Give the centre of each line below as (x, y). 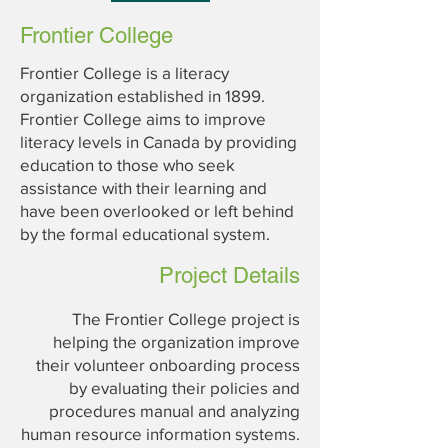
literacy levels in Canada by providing (158, 141)
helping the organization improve (176, 341)
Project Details (229, 275)
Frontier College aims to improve (143, 118)
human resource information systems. (160, 433)
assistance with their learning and (143, 187)
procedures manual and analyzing (174, 410)
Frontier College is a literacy (124, 72)
